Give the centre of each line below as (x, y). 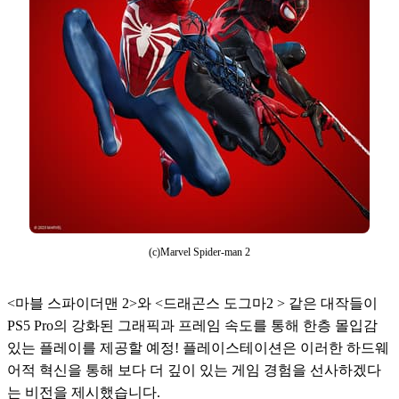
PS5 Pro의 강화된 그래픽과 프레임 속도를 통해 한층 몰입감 (192, 326)
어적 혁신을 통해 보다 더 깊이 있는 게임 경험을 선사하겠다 (194, 370)
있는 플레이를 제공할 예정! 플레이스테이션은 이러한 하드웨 (198, 348)
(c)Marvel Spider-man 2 (199, 252)
